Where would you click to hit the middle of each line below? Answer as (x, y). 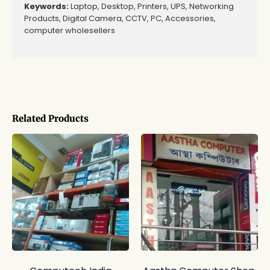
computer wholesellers (70, 31)
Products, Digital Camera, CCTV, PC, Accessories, (120, 19)
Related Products (50, 118)
